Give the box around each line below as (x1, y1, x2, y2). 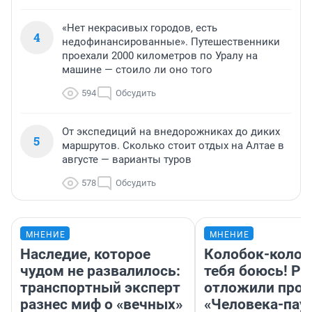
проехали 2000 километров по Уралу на (62, 49, 258, 63)
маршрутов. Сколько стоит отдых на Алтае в (62, 139, 284, 153)
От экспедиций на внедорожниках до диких (62, 125, 280, 139)
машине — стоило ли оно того (62, 63, 212, 77)
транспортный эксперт (20, 279, 180, 297)
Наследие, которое (20, 246, 150, 263)
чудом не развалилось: (20, 263, 180, 280)
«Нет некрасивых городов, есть (62, 22, 217, 35)
